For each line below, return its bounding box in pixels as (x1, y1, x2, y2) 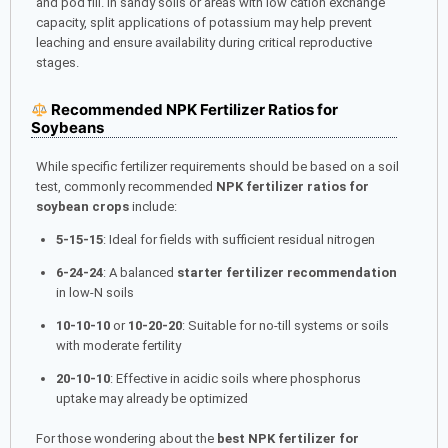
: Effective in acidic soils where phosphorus (109, 371, 361, 387)
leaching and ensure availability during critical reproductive (36, 35, 372, 51)
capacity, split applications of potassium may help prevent (36, 15, 372, 31)
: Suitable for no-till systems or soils (181, 318, 389, 334)
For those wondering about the (36, 430, 217, 446)
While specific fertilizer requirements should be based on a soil (36, 159, 399, 175)
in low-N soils (55, 285, 134, 301)
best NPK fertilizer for (217, 430, 359, 446)
